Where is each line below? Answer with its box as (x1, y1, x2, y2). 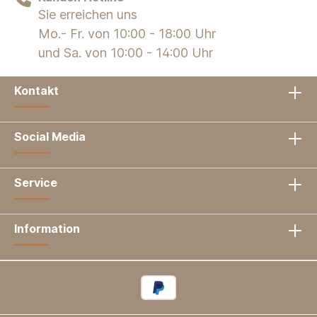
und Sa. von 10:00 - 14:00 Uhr (38, 45, 213, 60)
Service (14, 175, 57, 190)
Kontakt (14, 83, 59, 98)
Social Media (14, 129, 86, 144)
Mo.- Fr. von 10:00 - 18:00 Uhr (38, 25, 216, 41)
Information (14, 221, 80, 236)
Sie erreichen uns (38, 6, 137, 22)
